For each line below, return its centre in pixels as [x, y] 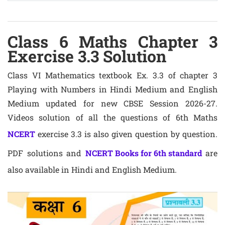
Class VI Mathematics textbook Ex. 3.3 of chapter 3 [113, 75]
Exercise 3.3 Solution [87, 56]
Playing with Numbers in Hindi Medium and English [113, 89]
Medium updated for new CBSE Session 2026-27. [113, 103]
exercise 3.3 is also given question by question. [126, 134]
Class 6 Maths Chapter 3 [113, 41]
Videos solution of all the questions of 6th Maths [113, 117]
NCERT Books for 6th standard [143, 153]
